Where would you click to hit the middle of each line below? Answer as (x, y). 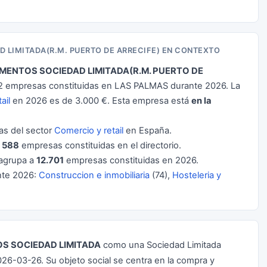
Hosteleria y (197, 175)
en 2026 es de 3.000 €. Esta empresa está (101, 101)
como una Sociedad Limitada (161, 245)
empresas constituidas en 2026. (131, 160)
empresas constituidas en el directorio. (100, 145)
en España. (148, 131)
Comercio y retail (89, 131)
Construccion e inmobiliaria (94, 175)
